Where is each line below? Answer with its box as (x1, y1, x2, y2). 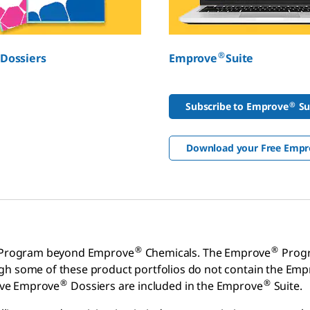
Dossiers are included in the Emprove (68, 278, 263, 293)
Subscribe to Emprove (185, 100, 289, 113)
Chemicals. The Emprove (142, 245, 271, 260)
